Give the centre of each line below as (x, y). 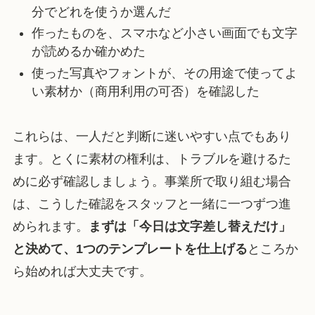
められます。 (50, 227)
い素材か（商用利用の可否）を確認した (145, 91)
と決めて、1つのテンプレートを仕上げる (130, 249)
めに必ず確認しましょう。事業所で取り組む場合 (152, 182)
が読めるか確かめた (88, 52)
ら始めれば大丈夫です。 (82, 272)
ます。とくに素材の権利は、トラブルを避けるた (152, 159)
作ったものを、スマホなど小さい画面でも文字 (164, 33)
